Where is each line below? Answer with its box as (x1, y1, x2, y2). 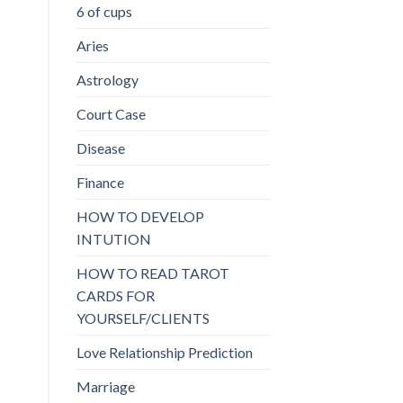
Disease (76, 139, 125, 157)
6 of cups (76, 3, 132, 21)
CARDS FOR (76, 287, 155, 305)
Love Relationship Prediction (76, 344, 253, 362)
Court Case (76, 105, 146, 123)
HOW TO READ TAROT (76, 264, 229, 282)
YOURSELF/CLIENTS (76, 309, 210, 327)
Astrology (76, 71, 139, 89)
